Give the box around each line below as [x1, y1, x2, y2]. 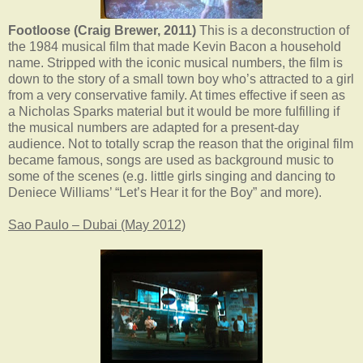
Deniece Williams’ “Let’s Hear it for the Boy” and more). [8, 185, 322, 199]
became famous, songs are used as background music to [8, 152, 334, 167]
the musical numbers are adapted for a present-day [8, 120, 299, 135]
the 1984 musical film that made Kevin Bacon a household [8, 39, 341, 53]
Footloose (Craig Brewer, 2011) [8, 23, 196, 37]
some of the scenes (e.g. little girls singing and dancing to [8, 169, 335, 183]
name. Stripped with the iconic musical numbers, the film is [8, 55, 343, 70]
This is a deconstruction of [196, 23, 349, 37]
